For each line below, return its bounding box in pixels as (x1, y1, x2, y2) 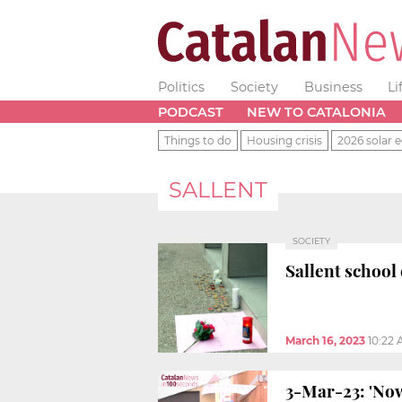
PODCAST (158, 103, 223, 120)
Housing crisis (247, 133, 322, 147)
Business (303, 79, 363, 95)
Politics (158, 79, 205, 95)
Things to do (164, 133, 232, 147)
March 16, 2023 (285, 333, 365, 347)
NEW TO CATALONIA (246, 103, 386, 120)
